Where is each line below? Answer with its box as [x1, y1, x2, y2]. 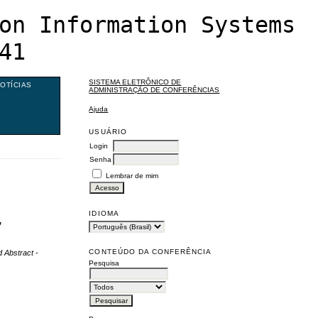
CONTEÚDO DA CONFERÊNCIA [89, 247, 212, 256]
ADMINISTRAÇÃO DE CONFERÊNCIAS [89, 86, 220, 94]
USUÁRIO [89, 127, 127, 136]
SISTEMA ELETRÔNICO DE [89, 78, 182, 87]
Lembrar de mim [106, 171, 159, 180]
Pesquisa [89, 258, 120, 267]
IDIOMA [89, 209, 119, 217]
